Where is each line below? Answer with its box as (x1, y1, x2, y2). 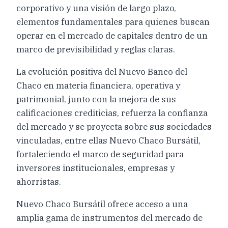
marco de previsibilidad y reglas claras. (16, 43, 175, 55)
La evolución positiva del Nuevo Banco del (16, 66, 187, 77)
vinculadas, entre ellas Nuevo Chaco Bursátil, (16, 134, 201, 146)
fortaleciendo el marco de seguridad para (16, 148, 184, 160)
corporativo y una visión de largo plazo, (16, 2, 176, 14)
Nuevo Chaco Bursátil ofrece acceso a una (16, 198, 188, 210)
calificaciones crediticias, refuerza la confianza (16, 107, 208, 119)
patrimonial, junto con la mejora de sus (16, 93, 176, 105)
